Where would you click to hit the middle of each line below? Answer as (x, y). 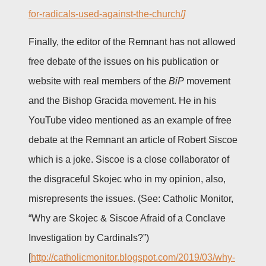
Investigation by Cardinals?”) (89, 237)
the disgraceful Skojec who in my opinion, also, (127, 179)
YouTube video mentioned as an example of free (130, 120)
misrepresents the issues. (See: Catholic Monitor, (131, 198)
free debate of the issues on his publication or (123, 61)
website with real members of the (99, 81)
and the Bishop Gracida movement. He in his (122, 100)
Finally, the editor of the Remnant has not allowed (132, 42)
